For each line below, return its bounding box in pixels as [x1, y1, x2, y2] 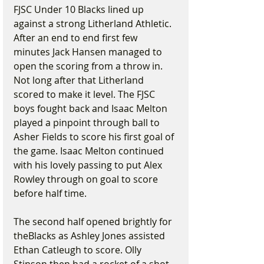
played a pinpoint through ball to [14, 116, 162, 129]
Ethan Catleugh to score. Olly [14, 243, 144, 256]
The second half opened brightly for [14, 215, 174, 228]
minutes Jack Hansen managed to [14, 45, 164, 58]
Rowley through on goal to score [14, 173, 160, 186]
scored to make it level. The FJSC [14, 88, 157, 101]
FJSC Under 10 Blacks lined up [14, 3, 146, 16]
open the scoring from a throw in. [14, 60, 165, 72]
